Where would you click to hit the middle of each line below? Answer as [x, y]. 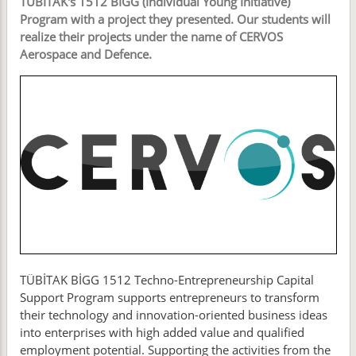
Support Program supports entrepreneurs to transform [169, 298]
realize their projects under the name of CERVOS [151, 36]
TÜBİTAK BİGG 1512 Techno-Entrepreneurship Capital [166, 280]
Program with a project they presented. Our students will [175, 19]
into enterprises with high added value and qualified [162, 333]
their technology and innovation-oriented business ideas [173, 315]
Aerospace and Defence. [85, 54]
